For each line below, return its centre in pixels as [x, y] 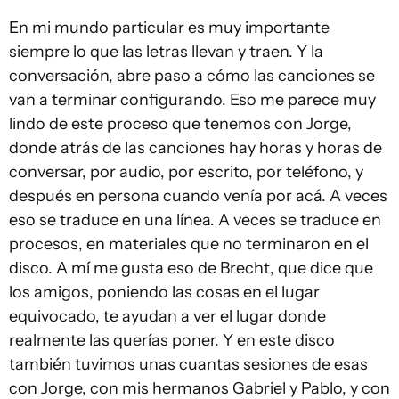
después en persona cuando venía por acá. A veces [198, 196]
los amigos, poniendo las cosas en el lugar [164, 293]
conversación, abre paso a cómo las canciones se [192, 76]
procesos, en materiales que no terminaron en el [189, 244]
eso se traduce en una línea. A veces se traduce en [195, 220]
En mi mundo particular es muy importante [169, 28]
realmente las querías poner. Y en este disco [172, 341]
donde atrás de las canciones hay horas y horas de [195, 148]
